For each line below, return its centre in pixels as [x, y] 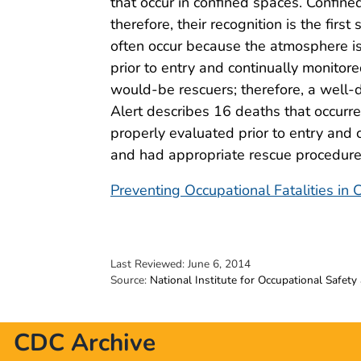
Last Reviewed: [149, 263]
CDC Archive [85, 342]
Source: [130, 280]
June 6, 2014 [219, 263]
